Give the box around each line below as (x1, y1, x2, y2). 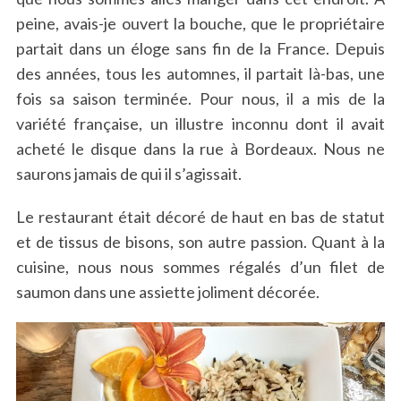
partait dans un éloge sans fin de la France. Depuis (15, 38, 386, 58)
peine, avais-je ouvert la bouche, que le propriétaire (15, 13, 386, 33)
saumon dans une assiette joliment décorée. (15, 281, 320, 302)
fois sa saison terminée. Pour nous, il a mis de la (15, 88, 386, 108)
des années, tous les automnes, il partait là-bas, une (15, 63, 386, 83)
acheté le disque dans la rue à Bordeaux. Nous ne (15, 138, 386, 158)
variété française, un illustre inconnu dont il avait (15, 113, 386, 133)
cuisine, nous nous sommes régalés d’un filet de (15, 256, 386, 277)
